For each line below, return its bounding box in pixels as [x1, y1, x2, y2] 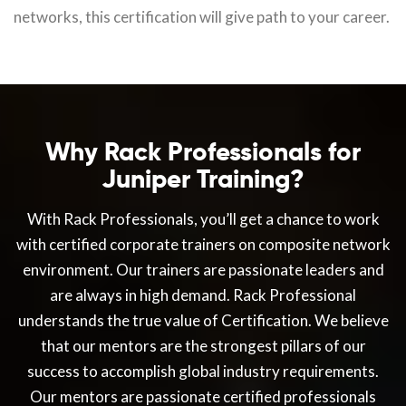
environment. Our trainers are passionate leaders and [22, 260, 384, 280]
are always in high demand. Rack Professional [50, 285, 356, 305]
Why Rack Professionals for [45, 136, 361, 169]
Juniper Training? [101, 163, 304, 196]
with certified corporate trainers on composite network [15, 235, 391, 255]
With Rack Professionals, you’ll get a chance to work [26, 209, 380, 229]
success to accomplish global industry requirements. [27, 362, 379, 382]
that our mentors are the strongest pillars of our [40, 336, 366, 356]
